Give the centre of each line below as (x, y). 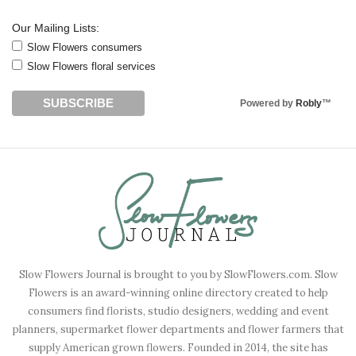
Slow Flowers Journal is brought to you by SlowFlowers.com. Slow (178, 274)
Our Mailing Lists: (56, 28)
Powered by (268, 103)
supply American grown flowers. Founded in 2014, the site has (178, 347)
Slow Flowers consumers (85, 48)
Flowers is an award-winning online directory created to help (178, 292)
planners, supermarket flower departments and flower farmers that (178, 329)
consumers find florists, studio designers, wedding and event (178, 311)
